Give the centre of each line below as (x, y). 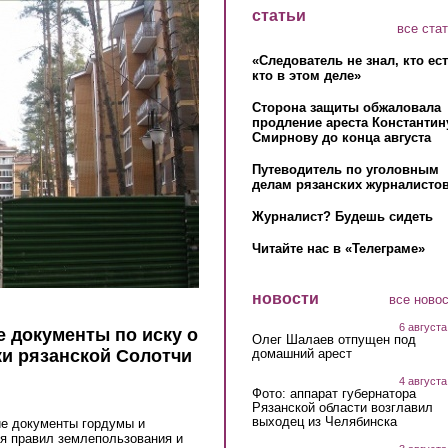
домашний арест (301, 353)
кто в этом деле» (306, 76)
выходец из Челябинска (324, 421)
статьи (278, 15)
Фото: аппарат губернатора (333, 393)
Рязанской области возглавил (342, 407)
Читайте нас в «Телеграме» (338, 249)
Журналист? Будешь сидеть (342, 217)
